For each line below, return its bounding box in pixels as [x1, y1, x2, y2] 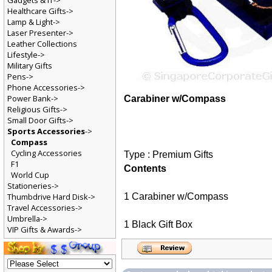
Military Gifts [7, 61, 53, 72]
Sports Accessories [7, 127, 86, 138]
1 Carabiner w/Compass [124, 192, 229, 203]
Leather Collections [7, 39, 78, 50]
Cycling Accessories [10, 149, 83, 160]
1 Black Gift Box [124, 220, 193, 231]
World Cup [10, 171, 50, 182]
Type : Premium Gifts [124, 151, 214, 161]
